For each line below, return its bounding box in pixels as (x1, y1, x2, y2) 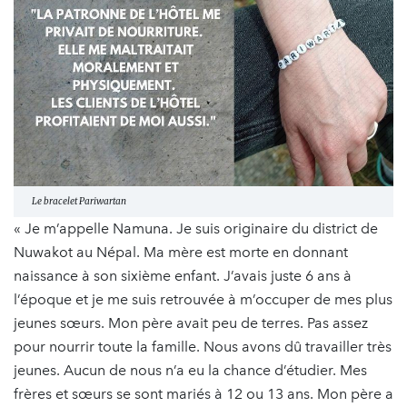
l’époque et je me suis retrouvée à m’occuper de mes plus (14, 290, 392, 308)
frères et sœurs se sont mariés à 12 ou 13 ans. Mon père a (14, 384, 393, 402)
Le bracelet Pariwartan (32, 194, 126, 207)
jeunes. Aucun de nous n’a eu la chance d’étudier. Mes (14, 361, 367, 379)
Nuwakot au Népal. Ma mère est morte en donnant (14, 243, 348, 261)
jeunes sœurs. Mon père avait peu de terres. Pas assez (14, 313, 368, 332)
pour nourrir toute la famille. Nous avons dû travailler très (14, 337, 392, 355)
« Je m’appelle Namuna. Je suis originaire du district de (14, 219, 378, 237)
